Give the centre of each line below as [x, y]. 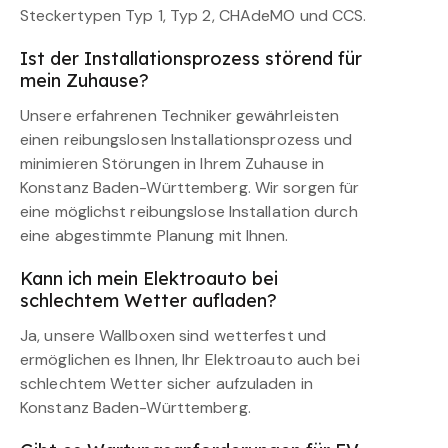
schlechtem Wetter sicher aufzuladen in [166, 384]
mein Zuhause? [84, 81]
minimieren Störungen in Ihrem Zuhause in [172, 164]
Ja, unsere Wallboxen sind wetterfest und [173, 336]
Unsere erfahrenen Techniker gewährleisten [180, 116]
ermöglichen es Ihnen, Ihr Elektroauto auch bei [190, 360]
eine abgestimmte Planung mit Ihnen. [154, 236]
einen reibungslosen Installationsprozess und [186, 140]
